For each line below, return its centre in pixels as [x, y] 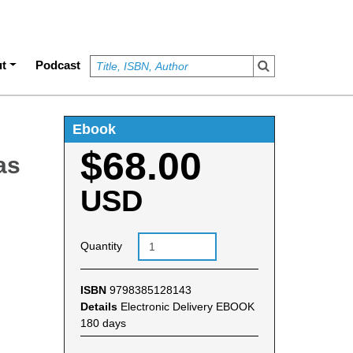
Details [100, 306]
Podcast [58, 65]
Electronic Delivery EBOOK [187, 306]
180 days [103, 323]
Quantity [101, 246]
